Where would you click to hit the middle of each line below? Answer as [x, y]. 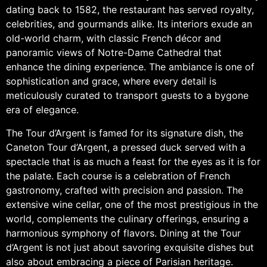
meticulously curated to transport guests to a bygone [127, 96]
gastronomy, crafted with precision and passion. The [125, 190]
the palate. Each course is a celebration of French [118, 176]
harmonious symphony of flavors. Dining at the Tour [123, 233]
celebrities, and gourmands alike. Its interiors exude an [129, 24]
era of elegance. [42, 110]
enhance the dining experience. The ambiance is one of [130, 67]
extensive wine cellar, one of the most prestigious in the [132, 204]
